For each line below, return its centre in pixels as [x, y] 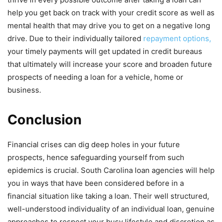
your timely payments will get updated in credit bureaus [105, 51]
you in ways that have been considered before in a [96, 183]
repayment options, [177, 38]
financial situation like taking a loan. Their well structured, [108, 196]
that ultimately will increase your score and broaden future [110, 64]
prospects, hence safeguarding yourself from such [96, 157]
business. [24, 90]
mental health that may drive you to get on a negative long [109, 25]
